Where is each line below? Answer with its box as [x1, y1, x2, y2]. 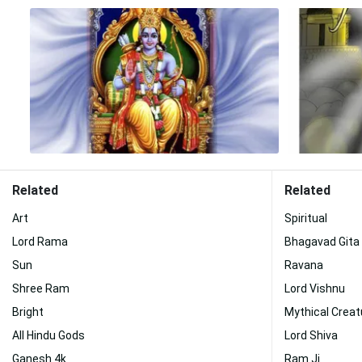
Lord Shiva [284, 329, 338, 342]
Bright [12, 305, 44, 318]
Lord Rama [12, 235, 68, 248]
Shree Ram [12, 282, 69, 295]
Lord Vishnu [284, 282, 345, 295]
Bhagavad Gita [284, 235, 360, 248]
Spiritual [284, 212, 327, 225]
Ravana [284, 259, 323, 271]
